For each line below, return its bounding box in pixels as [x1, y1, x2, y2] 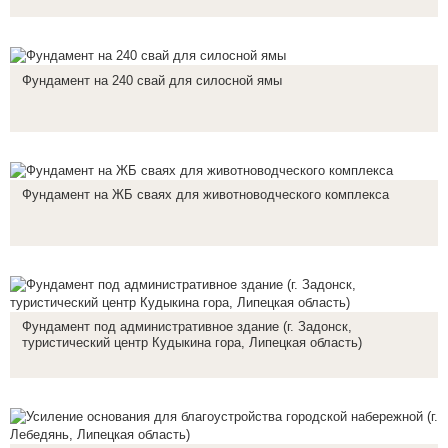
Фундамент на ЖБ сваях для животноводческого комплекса [22, 187, 389, 203]
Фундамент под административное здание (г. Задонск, [22, 319, 352, 335]
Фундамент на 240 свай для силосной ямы [22, 72, 282, 88]
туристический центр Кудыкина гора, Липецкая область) [22, 335, 362, 351]
